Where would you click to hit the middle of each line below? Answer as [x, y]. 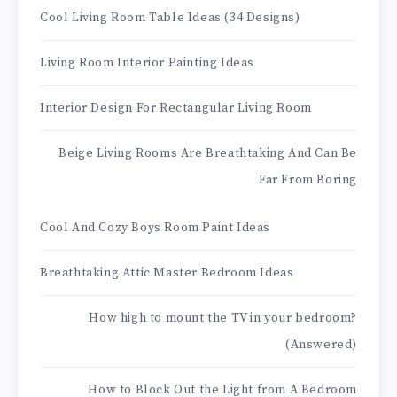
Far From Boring [308, 180]
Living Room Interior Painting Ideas [147, 63]
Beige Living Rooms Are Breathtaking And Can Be [208, 154]
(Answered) [321, 345]
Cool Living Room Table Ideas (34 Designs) [170, 18]
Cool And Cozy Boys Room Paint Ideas [155, 228]
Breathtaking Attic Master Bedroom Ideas [167, 273]
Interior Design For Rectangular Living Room [176, 109]
